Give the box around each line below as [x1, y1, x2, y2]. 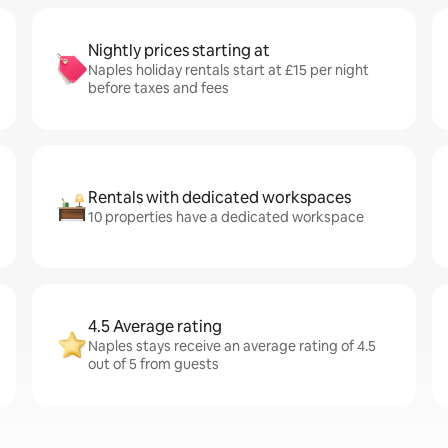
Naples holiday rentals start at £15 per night [88, 61, 369, 79]
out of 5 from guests [88, 355, 219, 373]
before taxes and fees [88, 79, 229, 97]
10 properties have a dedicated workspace [88, 208, 364, 226]
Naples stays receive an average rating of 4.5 [88, 337, 376, 355]
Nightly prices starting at [88, 40, 270, 61]
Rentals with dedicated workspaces [88, 187, 351, 208]
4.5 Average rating [88, 316, 222, 337]
